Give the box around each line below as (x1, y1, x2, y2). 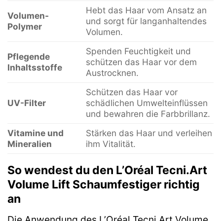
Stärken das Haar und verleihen (85, 127, 212, 138)
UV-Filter (7, 97, 46, 108)
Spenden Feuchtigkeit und (85, 45, 191, 56)
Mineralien (7, 138, 52, 149)
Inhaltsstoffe (7, 62, 62, 73)
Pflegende (7, 51, 50, 62)
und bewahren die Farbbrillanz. (85, 108, 210, 119)
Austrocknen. (85, 67, 139, 78)
